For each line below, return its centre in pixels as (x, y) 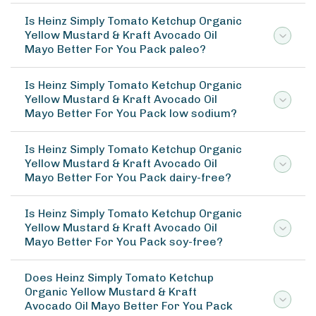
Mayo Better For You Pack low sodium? (131, 113)
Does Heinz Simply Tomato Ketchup (119, 278)
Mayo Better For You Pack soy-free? (124, 242)
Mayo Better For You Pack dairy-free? (128, 177)
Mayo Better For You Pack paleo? (115, 49)
